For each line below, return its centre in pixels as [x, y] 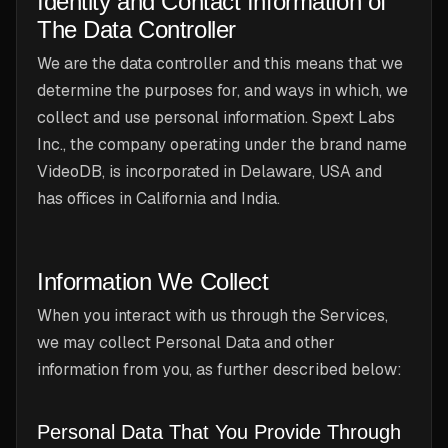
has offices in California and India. [158, 198]
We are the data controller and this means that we [220, 63]
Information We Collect [153, 281]
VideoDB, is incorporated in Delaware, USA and [209, 171]
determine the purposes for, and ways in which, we [222, 90]
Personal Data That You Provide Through [219, 432]
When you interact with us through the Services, [212, 315]
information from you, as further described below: [219, 369]
